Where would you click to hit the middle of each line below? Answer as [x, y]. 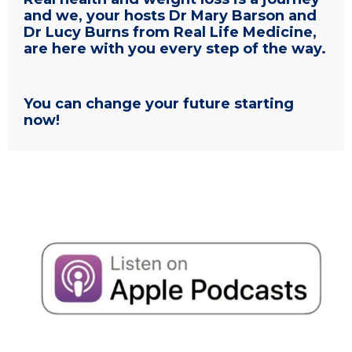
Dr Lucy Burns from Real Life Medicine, [170, 32]
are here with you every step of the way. [175, 49]
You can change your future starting [159, 104]
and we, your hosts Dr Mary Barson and [170, 16]
